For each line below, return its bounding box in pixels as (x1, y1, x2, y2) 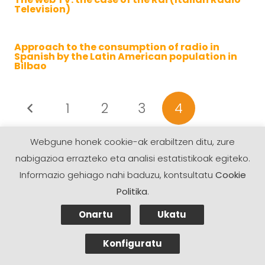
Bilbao (14, 59, 47, 73)
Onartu (79, 208, 113, 221)
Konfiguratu (103, 237, 162, 250)
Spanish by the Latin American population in (14, 50, 237, 63)
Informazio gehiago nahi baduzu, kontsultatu (19, 169, 215, 181)
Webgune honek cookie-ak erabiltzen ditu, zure (30, 135, 235, 148)
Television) (14, 2, 70, 16)
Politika (116, 185, 147, 198)
